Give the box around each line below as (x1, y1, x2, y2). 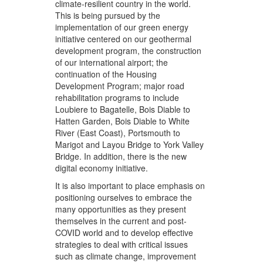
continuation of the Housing (55, 68, 157, 80)
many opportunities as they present (55, 203, 187, 215)
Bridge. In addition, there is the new (55, 150, 187, 163)
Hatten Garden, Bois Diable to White (55, 115, 190, 127)
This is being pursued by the (55, 9, 161, 22)
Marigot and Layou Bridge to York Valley (55, 139, 204, 151)
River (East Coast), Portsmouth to (55, 127, 181, 139)
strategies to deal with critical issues (55, 238, 188, 251)
